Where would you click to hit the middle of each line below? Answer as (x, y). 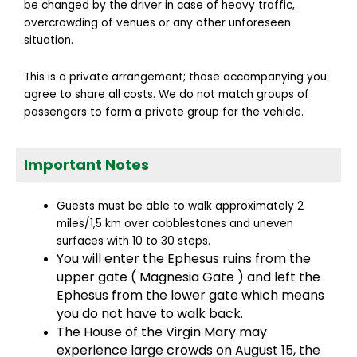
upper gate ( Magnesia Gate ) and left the (189, 277)
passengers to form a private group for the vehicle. (164, 112)
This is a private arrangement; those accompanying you (175, 77)
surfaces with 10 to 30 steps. (134, 241)
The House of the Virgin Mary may (162, 332)
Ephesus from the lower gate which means (191, 296)
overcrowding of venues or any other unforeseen (157, 23)
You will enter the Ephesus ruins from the (184, 259)
